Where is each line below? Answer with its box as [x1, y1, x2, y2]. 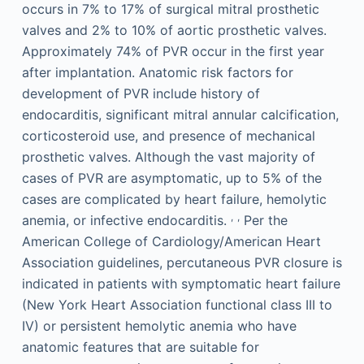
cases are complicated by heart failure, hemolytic [21, 191, 327, 207]
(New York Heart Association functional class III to [21, 297, 332, 313]
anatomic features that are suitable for [21, 339, 259, 355]
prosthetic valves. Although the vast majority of [21, 149, 315, 165]
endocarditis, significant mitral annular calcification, [21, 106, 339, 123]
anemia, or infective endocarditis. [21, 212, 231, 228]
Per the [239, 212, 288, 228]
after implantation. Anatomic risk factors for [21, 64, 293, 80]
